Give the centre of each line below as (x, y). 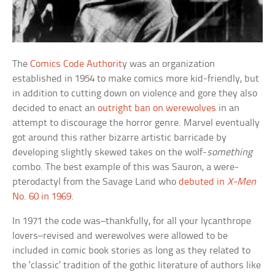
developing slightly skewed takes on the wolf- (110, 152)
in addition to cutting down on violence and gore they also (135, 93)
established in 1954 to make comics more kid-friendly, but (136, 79)
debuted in (203, 182)
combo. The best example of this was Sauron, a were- (126, 167)
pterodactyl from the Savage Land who (96, 182)
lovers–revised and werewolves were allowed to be (120, 236)
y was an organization (169, 64)
